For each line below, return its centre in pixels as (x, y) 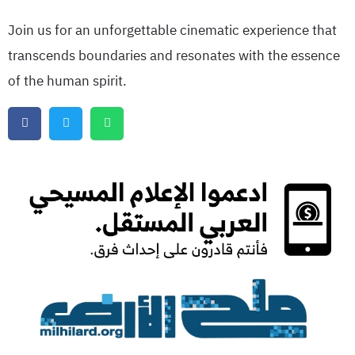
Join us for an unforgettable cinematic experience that (172, 30)
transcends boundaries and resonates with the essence (174, 55)
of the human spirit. (67, 81)
